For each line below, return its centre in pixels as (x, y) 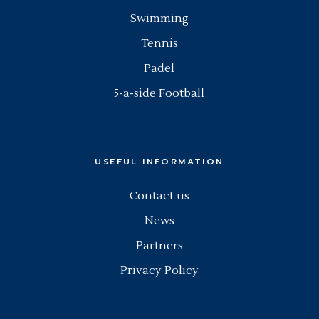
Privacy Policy (159, 270)
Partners (159, 245)
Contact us (159, 195)
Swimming (159, 18)
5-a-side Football (159, 93)
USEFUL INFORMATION (159, 161)
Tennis (159, 43)
